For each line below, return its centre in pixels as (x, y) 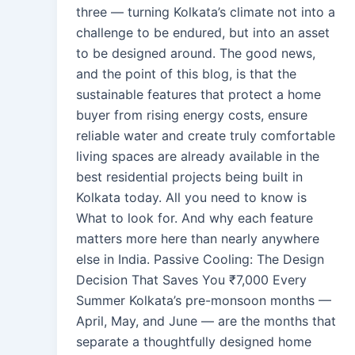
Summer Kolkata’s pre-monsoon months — (204, 301)
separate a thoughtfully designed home (194, 342)
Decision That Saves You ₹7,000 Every (191, 280)
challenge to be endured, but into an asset (203, 33)
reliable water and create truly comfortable (206, 136)
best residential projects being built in (189, 177)
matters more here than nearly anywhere (198, 239)
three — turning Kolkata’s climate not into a (206, 12)
